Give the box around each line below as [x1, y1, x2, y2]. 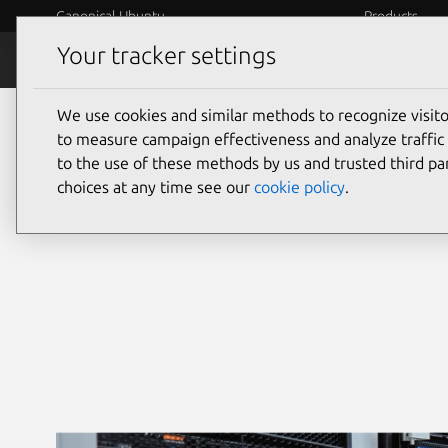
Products [363, 8, 418, 24]
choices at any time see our [57, 177, 254, 196]
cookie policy [254, 177, 345, 196]
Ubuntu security [56, 121, 350, 167]
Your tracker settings [57, 42, 276, 70]
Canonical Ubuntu [56, 8, 165, 24]
